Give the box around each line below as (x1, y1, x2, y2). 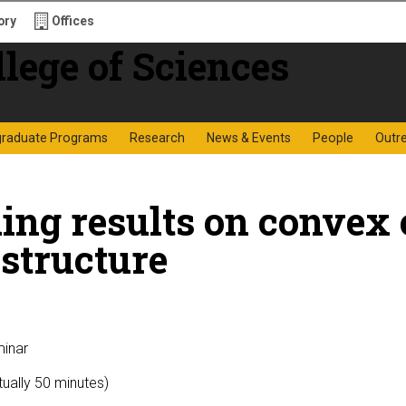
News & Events (207, 130, 291, 145)
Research (130, 130, 185, 145)
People (313, 130, 353, 145)
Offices (52, 14, 94, 28)
